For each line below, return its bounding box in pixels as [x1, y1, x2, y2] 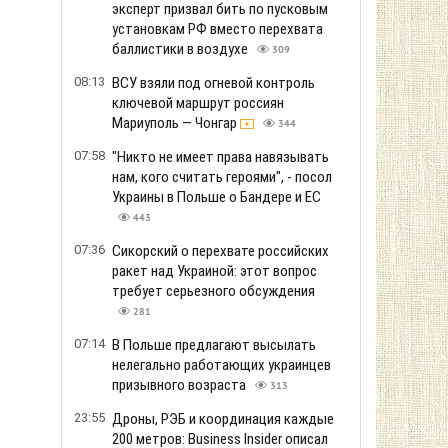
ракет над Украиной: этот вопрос [112, 262, 317, 280]
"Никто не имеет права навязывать [112, 148, 329, 166]
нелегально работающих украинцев [112, 356, 331, 374]
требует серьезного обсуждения [112, 282, 315, 300]
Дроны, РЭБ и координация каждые [112, 410, 334, 428]
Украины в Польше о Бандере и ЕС [112, 188, 321, 206]
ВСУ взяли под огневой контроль [112, 74, 315, 92]
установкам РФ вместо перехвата [112, 20, 323, 38]
